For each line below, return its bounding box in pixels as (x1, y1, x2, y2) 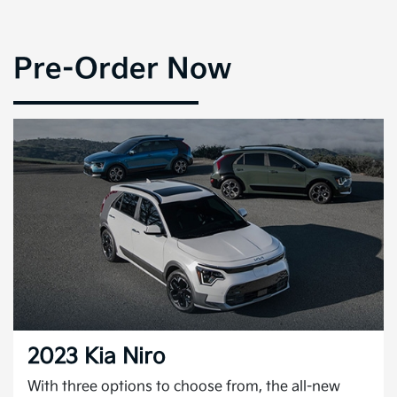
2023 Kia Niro (27, 343, 165, 370)
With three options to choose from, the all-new (27, 378, 340, 395)
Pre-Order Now (13, 52, 231, 88)
